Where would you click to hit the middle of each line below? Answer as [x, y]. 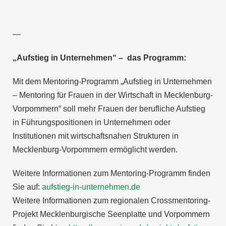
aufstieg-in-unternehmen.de [91, 187]
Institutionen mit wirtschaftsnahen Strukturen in [96, 136]
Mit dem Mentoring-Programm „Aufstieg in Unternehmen [112, 81]
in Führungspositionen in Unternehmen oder [92, 122]
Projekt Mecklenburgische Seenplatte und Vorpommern [111, 214]
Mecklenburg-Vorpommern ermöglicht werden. [95, 149]
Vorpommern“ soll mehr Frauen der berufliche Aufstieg [109, 108]
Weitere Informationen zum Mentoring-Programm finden [111, 173]
